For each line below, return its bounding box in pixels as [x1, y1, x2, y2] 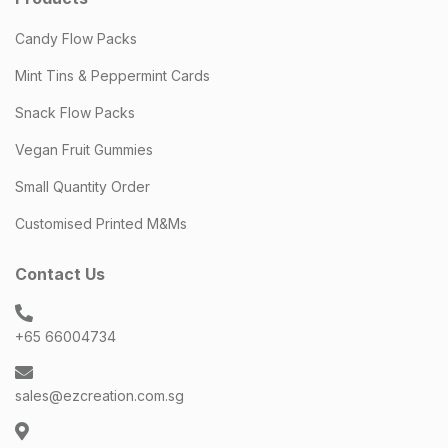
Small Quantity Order [15, 177, 150, 195]
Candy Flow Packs [15, 29, 137, 47]
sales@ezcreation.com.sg [15, 386, 184, 404]
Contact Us [15, 263, 105, 284]
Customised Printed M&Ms [15, 214, 187, 232]
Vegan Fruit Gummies [15, 140, 153, 158]
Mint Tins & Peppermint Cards [15, 66, 210, 84]
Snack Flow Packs [15, 103, 135, 121]
